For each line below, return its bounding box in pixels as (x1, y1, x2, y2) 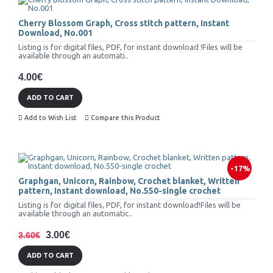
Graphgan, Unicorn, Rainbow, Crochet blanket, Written (18, 176, 239, 186)
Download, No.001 (18, 28, 93, 38)
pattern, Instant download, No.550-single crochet (18, 186, 221, 196)
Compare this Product (91, 114, 160, 122)
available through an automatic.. (18, 209, 132, 218)
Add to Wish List (24, 114, 77, 122)
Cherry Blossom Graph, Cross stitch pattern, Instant (18, 18, 229, 29)
